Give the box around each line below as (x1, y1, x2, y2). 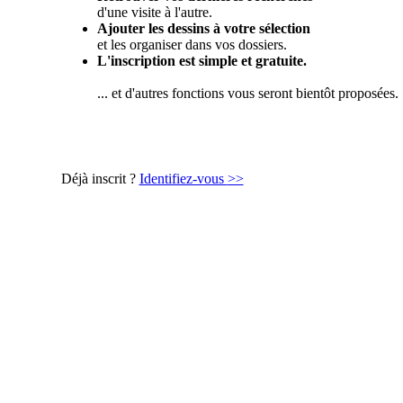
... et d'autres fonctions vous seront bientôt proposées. (96, 85, 399, 101)
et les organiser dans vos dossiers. (96, 37, 287, 52)
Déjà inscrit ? (60, 171, 139, 186)
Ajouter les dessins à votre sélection (96, 21, 310, 36)
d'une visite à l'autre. (96, 4, 212, 20)
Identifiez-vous (139, 171, 228, 186)
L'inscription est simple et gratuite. (96, 53, 307, 68)
